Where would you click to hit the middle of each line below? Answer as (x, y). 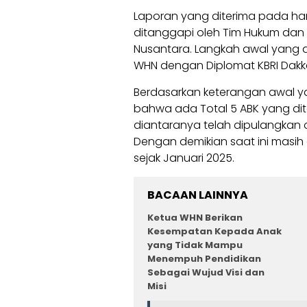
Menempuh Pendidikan (204, 259)
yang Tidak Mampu (195, 245)
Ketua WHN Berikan (195, 218)
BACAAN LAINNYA (198, 195)
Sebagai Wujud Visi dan (206, 273)
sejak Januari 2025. (184, 158)
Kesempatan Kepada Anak (214, 232)
